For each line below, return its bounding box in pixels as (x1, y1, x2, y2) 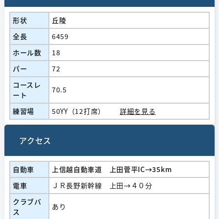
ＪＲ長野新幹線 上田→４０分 (51, 180, 153, 190)
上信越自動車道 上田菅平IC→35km (51, 164, 172, 174)
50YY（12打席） (51, 106, 105, 116)
